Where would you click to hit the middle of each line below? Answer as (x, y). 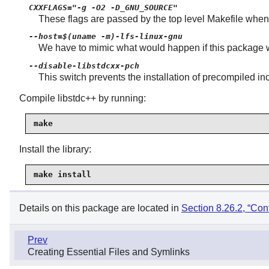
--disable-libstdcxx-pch (84, 65)
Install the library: (55, 149)
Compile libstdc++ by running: (83, 98)
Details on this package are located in (100, 208)
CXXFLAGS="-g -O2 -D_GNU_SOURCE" (103, 7)
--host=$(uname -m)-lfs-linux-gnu (106, 37)
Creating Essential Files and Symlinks (109, 252)
